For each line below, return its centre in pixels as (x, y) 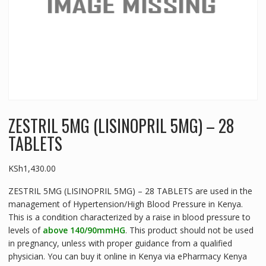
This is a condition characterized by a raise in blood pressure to (129, 217)
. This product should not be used (189, 230)
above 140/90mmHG (84, 230)
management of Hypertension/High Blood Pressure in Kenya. (125, 204)
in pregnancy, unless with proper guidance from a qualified (120, 243)
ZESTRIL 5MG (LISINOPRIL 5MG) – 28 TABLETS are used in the (130, 191)
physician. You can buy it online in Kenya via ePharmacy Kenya (127, 256)
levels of (25, 230)
